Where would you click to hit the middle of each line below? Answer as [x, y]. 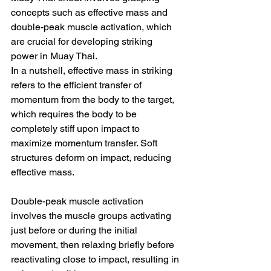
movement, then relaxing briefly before [94, 244]
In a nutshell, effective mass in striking [93, 70]
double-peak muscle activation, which [93, 27]
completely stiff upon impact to [77, 128]
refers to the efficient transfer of [77, 85]
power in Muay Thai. [54, 56]
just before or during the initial [75, 230]
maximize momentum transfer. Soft [85, 143]
